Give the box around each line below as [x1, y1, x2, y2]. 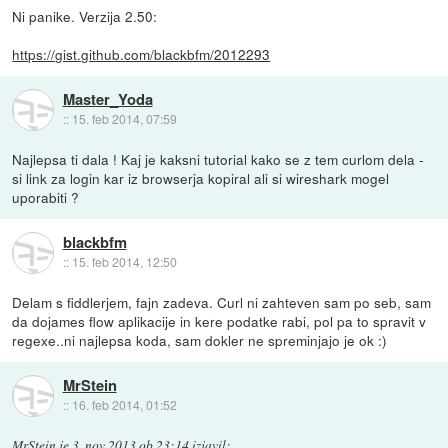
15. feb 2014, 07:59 [71, 110, 177, 128]
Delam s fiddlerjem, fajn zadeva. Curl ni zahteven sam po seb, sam [12, 292, 432, 313]
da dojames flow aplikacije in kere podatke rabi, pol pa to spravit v [12, 311, 427, 332]
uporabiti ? [12, 187, 80, 208]
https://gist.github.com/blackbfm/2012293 [12, 44, 271, 65]
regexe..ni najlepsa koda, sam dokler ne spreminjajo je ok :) [12, 330, 388, 351]
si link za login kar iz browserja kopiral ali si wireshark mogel [12, 168, 390, 189]
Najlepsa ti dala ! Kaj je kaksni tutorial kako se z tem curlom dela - [12, 149, 425, 170]
